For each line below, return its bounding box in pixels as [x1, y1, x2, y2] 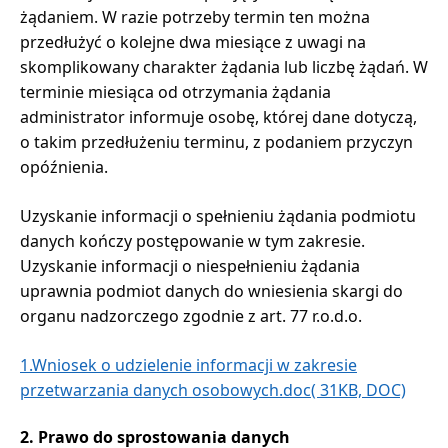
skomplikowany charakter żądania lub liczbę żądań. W [20, 55, 428, 78]
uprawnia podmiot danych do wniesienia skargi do [20, 279, 403, 302]
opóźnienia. [20, 155, 108, 178]
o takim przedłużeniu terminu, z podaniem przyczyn [20, 130, 413, 153]
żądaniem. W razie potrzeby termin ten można [20, 5, 370, 28]
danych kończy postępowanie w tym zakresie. [20, 229, 365, 252]
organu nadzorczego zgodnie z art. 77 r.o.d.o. [20, 304, 362, 327]
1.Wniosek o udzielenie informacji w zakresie [20, 353, 357, 376]
